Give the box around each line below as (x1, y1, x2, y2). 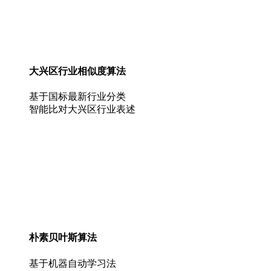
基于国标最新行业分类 (29, 91, 126, 102)
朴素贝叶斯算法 (29, 232, 97, 243)
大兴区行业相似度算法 (29, 65, 126, 76)
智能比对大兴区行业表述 (29, 104, 135, 115)
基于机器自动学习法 (29, 258, 116, 269)
